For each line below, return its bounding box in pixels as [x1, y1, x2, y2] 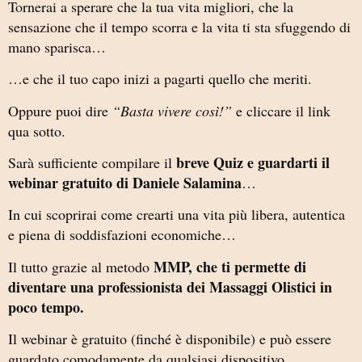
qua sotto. [8, 120, 65, 141]
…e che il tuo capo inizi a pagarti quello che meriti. [8, 69, 317, 89]
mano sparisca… [8, 36, 106, 57]
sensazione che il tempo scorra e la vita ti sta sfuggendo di [8, 16, 351, 36]
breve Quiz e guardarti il [176, 151, 330, 173]
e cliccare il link [232, 100, 330, 120]
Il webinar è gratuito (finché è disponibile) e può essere [8, 329, 331, 349]
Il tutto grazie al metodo [8, 256, 154, 276]
